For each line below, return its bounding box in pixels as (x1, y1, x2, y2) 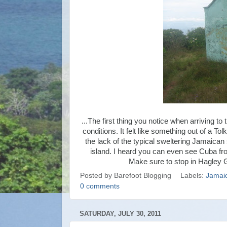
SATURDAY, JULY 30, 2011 (80, 210, 161, 217)
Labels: (180, 172, 206, 179)
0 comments (80, 182, 120, 190)
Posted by (80, 172, 114, 179)
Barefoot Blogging (114, 172, 171, 179)
